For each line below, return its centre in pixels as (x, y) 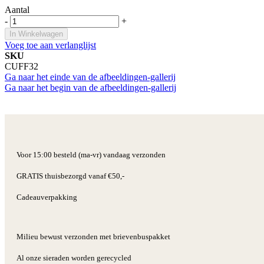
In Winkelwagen (36, 34)
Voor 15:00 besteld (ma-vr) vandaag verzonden (91, 154)
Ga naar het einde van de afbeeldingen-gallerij (90, 77)
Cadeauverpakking (47, 197)
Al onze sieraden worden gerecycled (74, 258)
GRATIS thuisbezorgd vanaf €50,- (70, 176)
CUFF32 (22, 66)
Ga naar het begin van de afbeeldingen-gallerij (90, 87)
